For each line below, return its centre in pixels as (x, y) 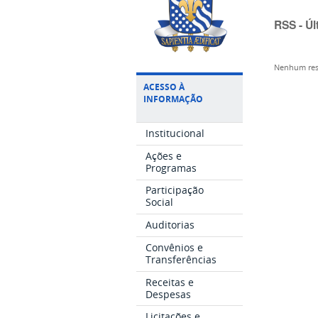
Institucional (175, 133)
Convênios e (175, 247)
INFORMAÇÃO (173, 99)
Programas (171, 168)
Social (160, 202)
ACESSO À (164, 87)
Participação (175, 190)
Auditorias (170, 225)
